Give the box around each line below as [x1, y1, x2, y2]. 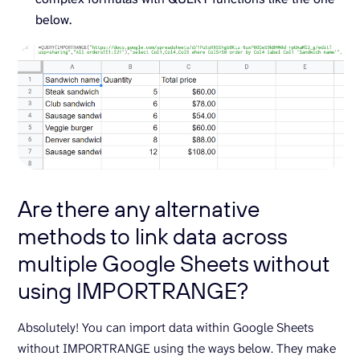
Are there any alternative [18, 194, 260, 223]
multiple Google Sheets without [18, 249, 329, 278]
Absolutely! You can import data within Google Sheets [18, 319, 313, 337]
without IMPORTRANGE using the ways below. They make [18, 340, 336, 358]
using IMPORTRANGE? [18, 276, 248, 305]
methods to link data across [18, 222, 288, 251]
